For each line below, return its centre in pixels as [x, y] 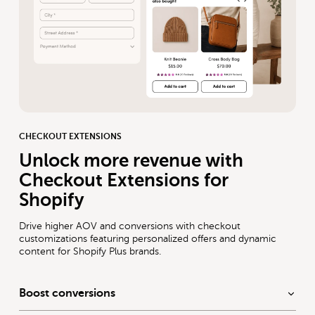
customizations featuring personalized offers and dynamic [148, 238]
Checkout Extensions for [124, 180]
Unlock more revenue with [131, 160]
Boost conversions [67, 294]
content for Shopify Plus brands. [90, 251]
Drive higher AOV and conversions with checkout [130, 226]
